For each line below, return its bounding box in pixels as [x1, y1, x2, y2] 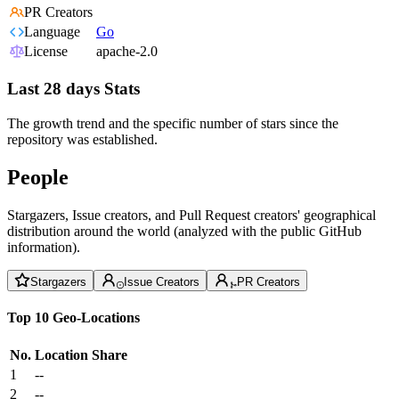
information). [7, 239, 80, 255]
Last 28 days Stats [7, 79, 140, 99]
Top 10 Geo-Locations [7, 309, 140, 325]
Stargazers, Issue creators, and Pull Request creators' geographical [7, 207, 376, 223]
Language [24, 24, 80, 40]
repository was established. [7, 131, 158, 147]
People [7, 165, 69, 189]
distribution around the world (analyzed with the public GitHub [7, 223, 362, 239]
